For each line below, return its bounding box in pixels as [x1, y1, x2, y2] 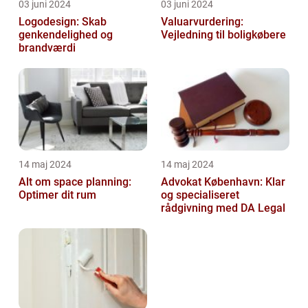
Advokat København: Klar [161, 175, 285, 188]
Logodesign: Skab [19, 14, 107, 28]
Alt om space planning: [19, 175, 131, 188]
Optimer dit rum [19, 188, 96, 201]
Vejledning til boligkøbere [161, 27, 286, 41]
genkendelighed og [19, 27, 113, 41]
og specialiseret [161, 188, 239, 201]
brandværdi [19, 41, 76, 54]
